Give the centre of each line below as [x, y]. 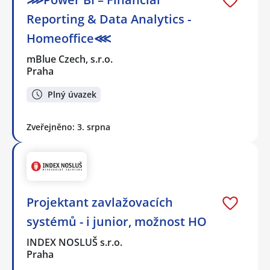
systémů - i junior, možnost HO [117, 221]
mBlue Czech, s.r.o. [70, 59]
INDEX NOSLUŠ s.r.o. [75, 242]
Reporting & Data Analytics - [109, 19]
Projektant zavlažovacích [100, 202]
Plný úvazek [72, 94]
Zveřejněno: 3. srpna [68, 127]
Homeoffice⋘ [69, 38]
